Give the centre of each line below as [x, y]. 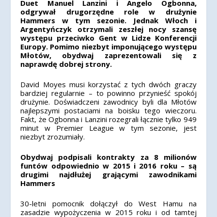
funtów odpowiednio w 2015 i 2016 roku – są [108, 166]
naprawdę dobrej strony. [66, 64]
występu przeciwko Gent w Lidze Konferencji [108, 38]
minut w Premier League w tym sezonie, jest [108, 128]
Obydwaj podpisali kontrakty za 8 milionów [108, 157]
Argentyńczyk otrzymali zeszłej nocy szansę [108, 29]
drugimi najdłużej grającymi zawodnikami [108, 174]
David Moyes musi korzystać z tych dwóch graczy [108, 84]
